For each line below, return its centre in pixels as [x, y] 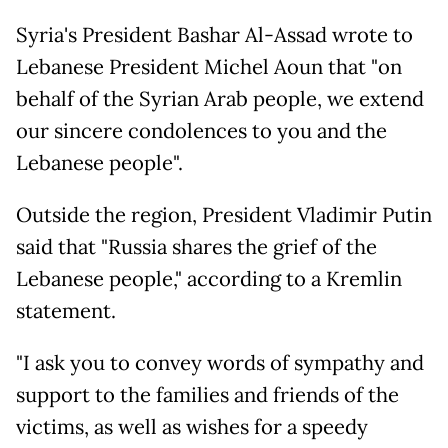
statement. [66, 311]
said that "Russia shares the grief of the [196, 247]
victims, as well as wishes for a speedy [192, 427]
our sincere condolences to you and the [201, 131]
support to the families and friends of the [207, 395]
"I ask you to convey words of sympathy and [220, 363]
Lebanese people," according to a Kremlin [209, 279]
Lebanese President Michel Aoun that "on [209, 67]
